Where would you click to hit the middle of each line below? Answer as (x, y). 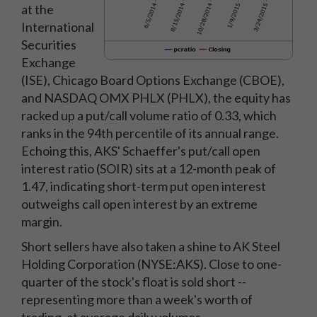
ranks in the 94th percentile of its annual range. (150, 133)
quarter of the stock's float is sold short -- (134, 282)
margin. (42, 221)
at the (38, 9)
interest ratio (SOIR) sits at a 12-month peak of (149, 168)
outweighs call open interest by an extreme (139, 204)
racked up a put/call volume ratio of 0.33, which (149, 115)
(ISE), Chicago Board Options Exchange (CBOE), (153, 80)
